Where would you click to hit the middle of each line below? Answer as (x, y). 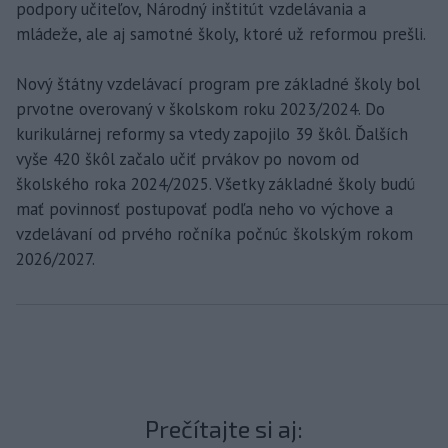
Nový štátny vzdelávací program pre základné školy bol (218, 83)
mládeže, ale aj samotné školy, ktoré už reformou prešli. (221, 33)
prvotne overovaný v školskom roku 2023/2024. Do (200, 108)
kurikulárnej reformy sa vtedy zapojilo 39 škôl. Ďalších (212, 133)
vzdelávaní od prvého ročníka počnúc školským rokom (214, 233)
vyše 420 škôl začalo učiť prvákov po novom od (187, 158)
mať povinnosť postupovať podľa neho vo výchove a (204, 208)
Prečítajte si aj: (224, 428)
